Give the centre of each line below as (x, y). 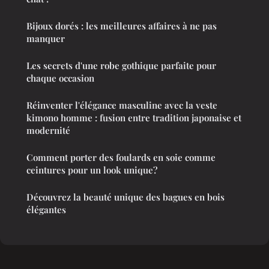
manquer (46, 39)
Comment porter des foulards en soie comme (121, 158)
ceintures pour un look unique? (92, 170)
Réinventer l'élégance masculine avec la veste (122, 105)
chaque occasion (60, 78)
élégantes (46, 210)
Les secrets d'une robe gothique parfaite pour (121, 66)
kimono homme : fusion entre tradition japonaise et (134, 118)
